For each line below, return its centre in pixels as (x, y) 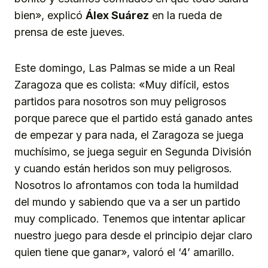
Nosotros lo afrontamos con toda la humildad (127, 185)
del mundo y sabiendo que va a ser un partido (127, 202)
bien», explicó (50, 16)
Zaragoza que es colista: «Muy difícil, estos (122, 85)
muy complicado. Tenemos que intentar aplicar (130, 219)
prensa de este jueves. (70, 32)
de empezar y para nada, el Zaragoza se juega (129, 135)
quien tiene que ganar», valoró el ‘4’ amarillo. (124, 252)
